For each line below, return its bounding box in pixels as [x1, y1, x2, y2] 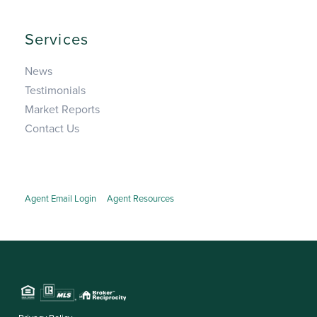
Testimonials [25, 83, 86, 98]
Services [25, 30, 88, 50]
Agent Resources [107, 193, 174, 205]
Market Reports [25, 103, 100, 117]
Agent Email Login [25, 193, 96, 205]
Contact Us [25, 122, 79, 137]
